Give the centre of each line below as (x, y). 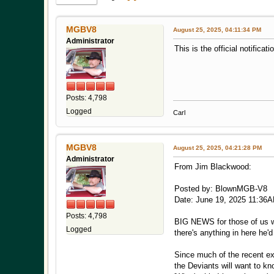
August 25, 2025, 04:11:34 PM (217, 30)
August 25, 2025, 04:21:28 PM (217, 148)
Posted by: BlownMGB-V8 (221, 189)
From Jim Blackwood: (213, 167)
